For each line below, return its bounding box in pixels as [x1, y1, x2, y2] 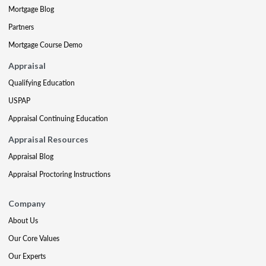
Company [8, 198, 45, 208]
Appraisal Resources [8, 134, 88, 144]
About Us [8, 216, 38, 226]
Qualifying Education [8, 78, 75, 88]
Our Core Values [8, 233, 59, 243]
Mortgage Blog [8, 4, 54, 14]
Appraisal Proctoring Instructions [8, 169, 110, 179]
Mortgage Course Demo [8, 40, 83, 50]
